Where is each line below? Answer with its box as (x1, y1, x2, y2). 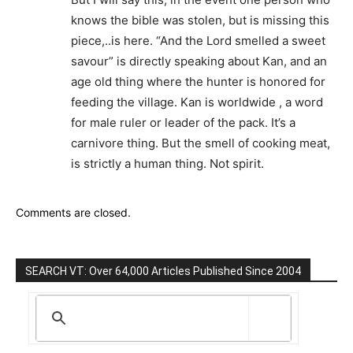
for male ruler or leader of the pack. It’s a (71, 115, 295, 131)
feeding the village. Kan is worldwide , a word (71, 95, 323, 110)
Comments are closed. (16, 206, 131, 220)
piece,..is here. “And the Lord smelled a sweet (71, 33, 325, 49)
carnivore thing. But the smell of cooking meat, (71, 136, 330, 151)
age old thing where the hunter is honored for (71, 74, 325, 90)
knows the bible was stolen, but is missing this (71, 13, 329, 28)
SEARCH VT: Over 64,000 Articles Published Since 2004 (25, 265, 301, 278)
